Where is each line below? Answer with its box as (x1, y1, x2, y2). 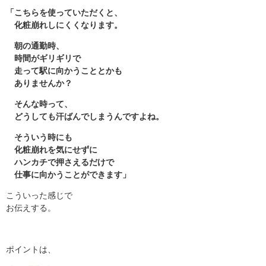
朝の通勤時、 (6, 41, 64, 50)
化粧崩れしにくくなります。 (6, 20, 122, 30)
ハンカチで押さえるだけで (6, 157, 114, 167)
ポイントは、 (6, 245, 56, 254)
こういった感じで (6, 191, 72, 200)
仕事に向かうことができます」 (6, 170, 131, 179)
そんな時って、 (6, 99, 72, 109)
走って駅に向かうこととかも (6, 66, 122, 75)
